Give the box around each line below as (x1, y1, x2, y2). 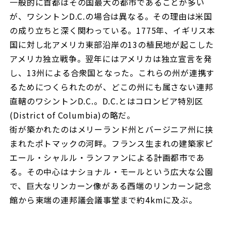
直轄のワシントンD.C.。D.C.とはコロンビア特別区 (10, 95, 203, 107)
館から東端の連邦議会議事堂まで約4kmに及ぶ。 (10, 194, 197, 206)
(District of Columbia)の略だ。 (10, 109, 135, 122)
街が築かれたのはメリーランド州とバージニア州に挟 (10, 123, 213, 136)
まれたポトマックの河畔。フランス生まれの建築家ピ (10, 137, 213, 150)
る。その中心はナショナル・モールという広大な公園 (10, 165, 213, 178)
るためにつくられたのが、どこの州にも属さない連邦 (10, 81, 213, 93)
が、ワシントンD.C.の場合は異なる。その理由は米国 (10, 10, 212, 23)
